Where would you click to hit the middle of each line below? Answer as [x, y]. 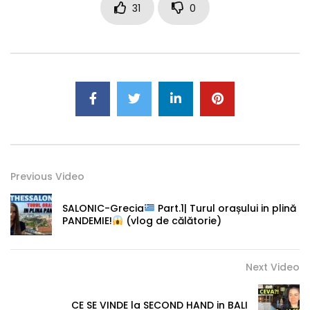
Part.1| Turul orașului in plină [225, 208]
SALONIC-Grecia [103, 208]
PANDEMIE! [87, 220]
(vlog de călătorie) [172, 220]
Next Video [273, 267]
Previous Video [47, 176]
